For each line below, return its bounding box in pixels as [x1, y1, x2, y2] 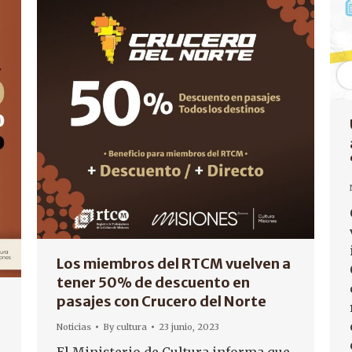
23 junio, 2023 [159, 321, 219, 332]
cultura [116, 321, 147, 332]
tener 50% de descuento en [57, 273, 250, 291]
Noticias [57, 321, 91, 332]
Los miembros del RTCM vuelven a [57, 255, 291, 273]
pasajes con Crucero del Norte [57, 292, 266, 310]
